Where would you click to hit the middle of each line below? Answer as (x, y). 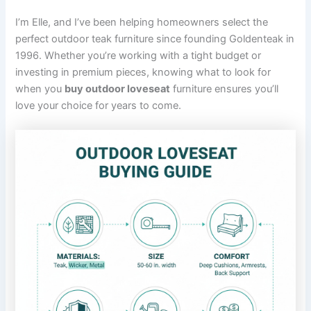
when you (40, 89)
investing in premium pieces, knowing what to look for (143, 73)
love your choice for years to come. (99, 106)
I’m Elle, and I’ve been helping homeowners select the (142, 23)
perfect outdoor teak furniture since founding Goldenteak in (155, 39)
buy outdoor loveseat (118, 89)
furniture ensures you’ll (225, 89)
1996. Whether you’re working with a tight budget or (138, 56)
